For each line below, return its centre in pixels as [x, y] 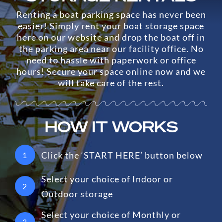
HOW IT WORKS [111, 127]
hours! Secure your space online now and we [111, 72]
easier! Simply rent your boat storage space [111, 26]
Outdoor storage [77, 194]
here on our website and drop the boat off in [111, 37]
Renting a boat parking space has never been [111, 15]
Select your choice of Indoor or [107, 179]
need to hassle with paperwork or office [111, 60]
